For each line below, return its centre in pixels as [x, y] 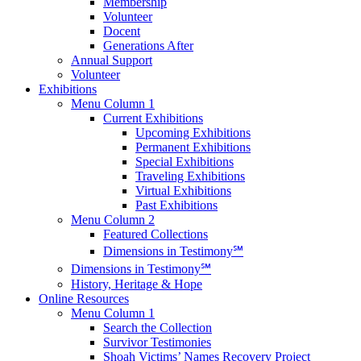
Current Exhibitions [153, 118]
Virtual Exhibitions [183, 191]
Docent [122, 31]
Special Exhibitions [185, 162]
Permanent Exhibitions [193, 147]
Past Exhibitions [176, 205]
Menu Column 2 [113, 220]
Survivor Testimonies [157, 342]
